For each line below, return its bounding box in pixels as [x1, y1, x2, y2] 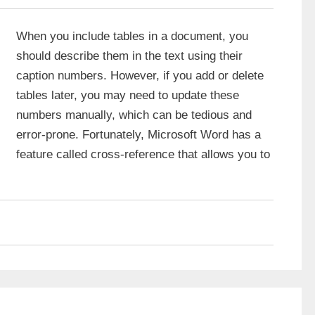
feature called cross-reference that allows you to [16, 148, 270, 162]
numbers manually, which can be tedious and [16, 108, 252, 122]
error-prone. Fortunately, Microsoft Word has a [16, 128, 261, 142]
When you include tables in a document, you [16, 30, 248, 44]
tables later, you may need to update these [16, 89, 239, 103]
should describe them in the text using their [16, 49, 243, 63]
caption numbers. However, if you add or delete [16, 69, 264, 83]
